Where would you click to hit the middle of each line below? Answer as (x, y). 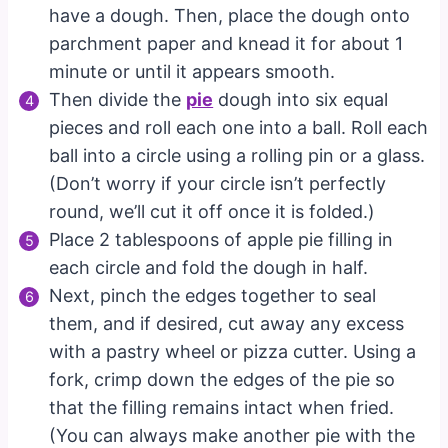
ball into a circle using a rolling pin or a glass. (237, 155)
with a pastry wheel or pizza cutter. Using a (233, 351)
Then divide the (118, 99)
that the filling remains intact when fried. (222, 407)
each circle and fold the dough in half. (209, 267)
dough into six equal (301, 99)
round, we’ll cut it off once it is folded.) (212, 211)
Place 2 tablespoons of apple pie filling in (221, 239)
